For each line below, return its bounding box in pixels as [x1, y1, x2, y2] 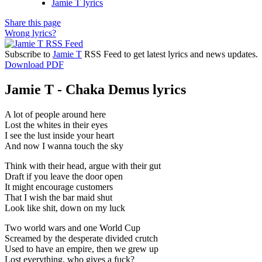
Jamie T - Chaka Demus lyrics [5, 81, 186, 97]
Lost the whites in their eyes [5, 119, 108, 130]
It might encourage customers [5, 181, 113, 192]
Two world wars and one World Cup [5, 222, 140, 233]
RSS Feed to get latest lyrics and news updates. [82, 49, 258, 59]
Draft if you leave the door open [5, 171, 123, 181]
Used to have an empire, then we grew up [5, 243, 158, 254]
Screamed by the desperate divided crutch [5, 233, 158, 243]
